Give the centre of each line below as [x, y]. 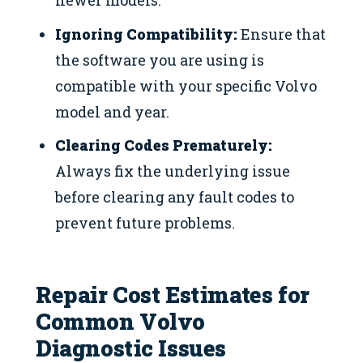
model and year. [113, 111]
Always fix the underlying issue [173, 171]
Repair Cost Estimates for [173, 295]
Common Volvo [121, 321]
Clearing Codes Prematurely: [164, 145]
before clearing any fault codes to [175, 196]
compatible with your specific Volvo [186, 85]
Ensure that [282, 34]
